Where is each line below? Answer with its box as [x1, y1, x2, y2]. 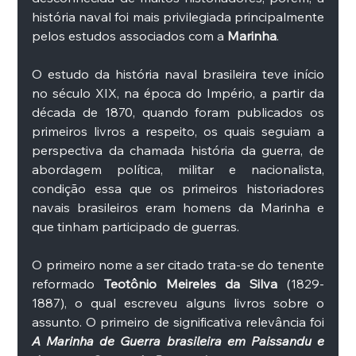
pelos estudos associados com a [32, 28, 228, 44]
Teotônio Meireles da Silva [104, 276, 277, 292]
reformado [32, 276, 105, 292]
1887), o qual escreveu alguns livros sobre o [32, 295, 324, 311]
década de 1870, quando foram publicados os [32, 104, 324, 120]
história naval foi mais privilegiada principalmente [32, 9, 324, 25]
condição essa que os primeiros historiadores [32, 180, 324, 196]
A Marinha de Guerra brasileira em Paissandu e [32, 333, 324, 349]
